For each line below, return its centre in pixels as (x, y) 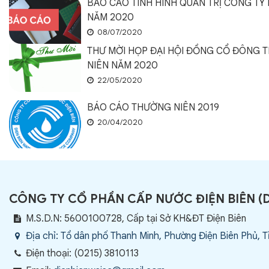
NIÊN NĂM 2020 (122, 65)
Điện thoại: (50, 253)
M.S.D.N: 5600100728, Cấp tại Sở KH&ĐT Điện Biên (136, 219)
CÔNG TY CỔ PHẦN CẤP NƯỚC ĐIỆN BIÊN (132, 199)
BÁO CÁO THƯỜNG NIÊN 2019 (153, 107)
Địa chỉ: (43, 236)
